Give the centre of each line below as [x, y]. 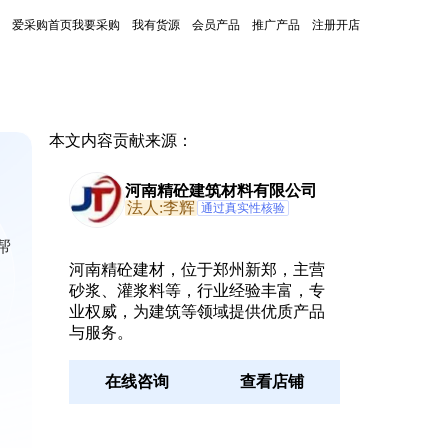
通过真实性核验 [242, 208]
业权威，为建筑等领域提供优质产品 [196, 311]
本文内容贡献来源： [120, 140]
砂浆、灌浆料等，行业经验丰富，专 [196, 290]
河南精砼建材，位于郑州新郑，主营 [196, 269]
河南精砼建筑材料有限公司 [220, 190]
